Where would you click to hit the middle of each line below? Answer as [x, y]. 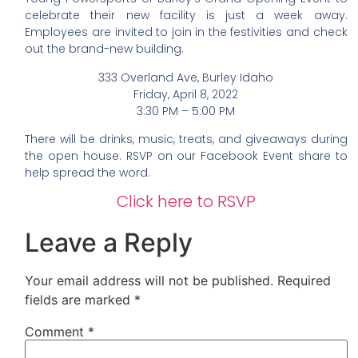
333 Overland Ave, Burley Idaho [186, 77]
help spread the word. [88, 173]
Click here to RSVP [186, 201]
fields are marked [80, 300]
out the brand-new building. [105, 49]
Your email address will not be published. [149, 280]
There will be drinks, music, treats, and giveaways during [186, 139]
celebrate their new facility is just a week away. [186, 16]
